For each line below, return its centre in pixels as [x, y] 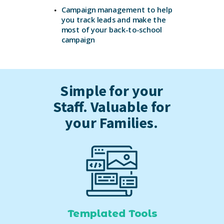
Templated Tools [112, 214]
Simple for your [112, 91]
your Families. [112, 122]
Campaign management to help [117, 10]
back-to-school [135, 30]
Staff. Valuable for [112, 107]
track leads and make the [121, 20]
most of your [85, 30]
